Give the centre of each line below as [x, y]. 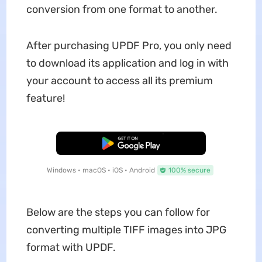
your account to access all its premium [119, 81]
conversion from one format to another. [122, 10]
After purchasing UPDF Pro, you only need [129, 46]
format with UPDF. [71, 248]
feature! [45, 99]
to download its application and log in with [127, 63]
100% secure [189, 170]
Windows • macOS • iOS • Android [101, 170]
